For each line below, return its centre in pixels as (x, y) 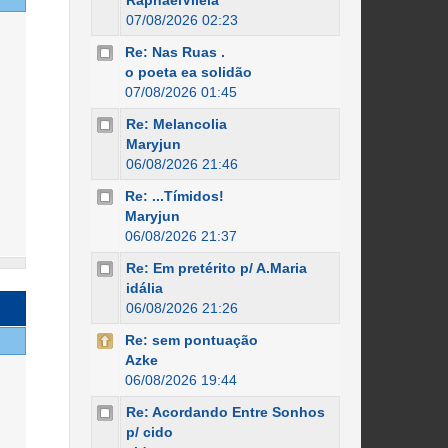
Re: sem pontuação (191, 340)
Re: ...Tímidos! (174, 196)
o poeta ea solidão (188, 72)
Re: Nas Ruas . (174, 52)
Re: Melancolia (176, 124)
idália (144, 288)
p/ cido (149, 432)
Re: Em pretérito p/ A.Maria (216, 268)
